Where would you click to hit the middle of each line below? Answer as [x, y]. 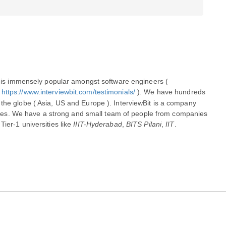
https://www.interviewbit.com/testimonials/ [68, 92]
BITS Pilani [144, 124]
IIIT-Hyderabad [98, 124]
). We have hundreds [170, 92]
